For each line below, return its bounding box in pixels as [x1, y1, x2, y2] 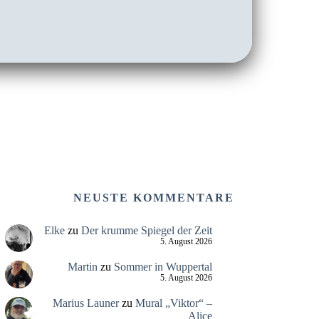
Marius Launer [52, 296, 119, 309]
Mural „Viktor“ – [135, 296, 212, 309]
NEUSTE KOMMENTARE [73, 191, 234, 204]
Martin [67, 260, 98, 273]
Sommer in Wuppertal [113, 260, 212, 273]
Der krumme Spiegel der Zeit [80, 224, 212, 237]
